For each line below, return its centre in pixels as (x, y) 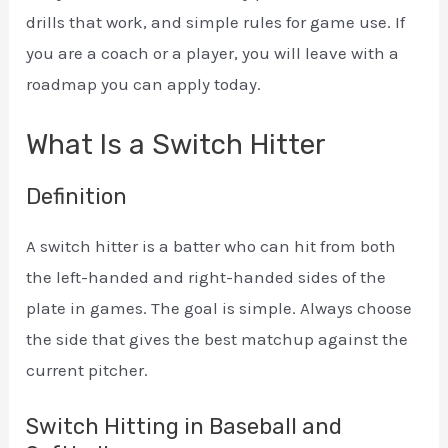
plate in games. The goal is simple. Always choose (219, 307)
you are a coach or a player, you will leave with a (213, 52)
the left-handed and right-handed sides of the (206, 276)
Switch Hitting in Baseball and (184, 427)
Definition (77, 196)
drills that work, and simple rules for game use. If (216, 21)
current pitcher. (87, 369)
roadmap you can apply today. (144, 83)
